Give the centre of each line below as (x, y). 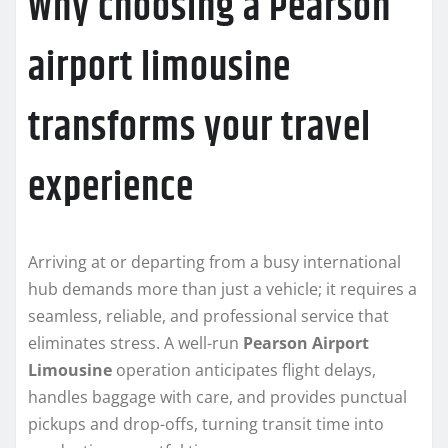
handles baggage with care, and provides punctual (217, 396)
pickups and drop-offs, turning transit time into (206, 423)
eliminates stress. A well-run (135, 342)
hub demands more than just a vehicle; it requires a (222, 288)
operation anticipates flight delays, (244, 369)
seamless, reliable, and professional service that (208, 315)
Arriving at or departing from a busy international (214, 261)
